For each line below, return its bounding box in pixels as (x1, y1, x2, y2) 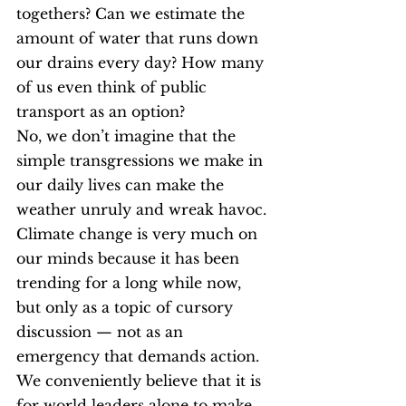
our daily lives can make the (16, 176, 228, 194)
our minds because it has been (16, 249, 244, 267)
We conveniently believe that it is (16, 372, 266, 390)
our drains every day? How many (16, 53, 268, 72)
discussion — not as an (16, 323, 188, 341)
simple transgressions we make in (16, 151, 267, 169)
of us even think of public (16, 78, 211, 96)
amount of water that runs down (16, 29, 263, 47)
